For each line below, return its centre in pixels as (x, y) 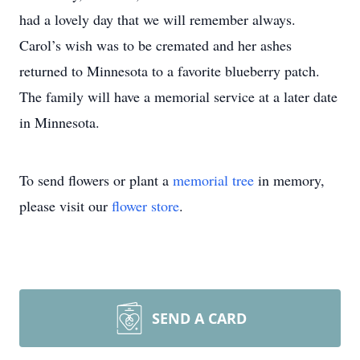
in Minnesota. (59, 122)
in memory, (289, 180)
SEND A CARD (199, 318)
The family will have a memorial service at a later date (178, 96)
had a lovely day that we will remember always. (157, 19)
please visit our (65, 206)
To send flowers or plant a (96, 180)
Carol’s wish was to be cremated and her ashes (155, 45)
